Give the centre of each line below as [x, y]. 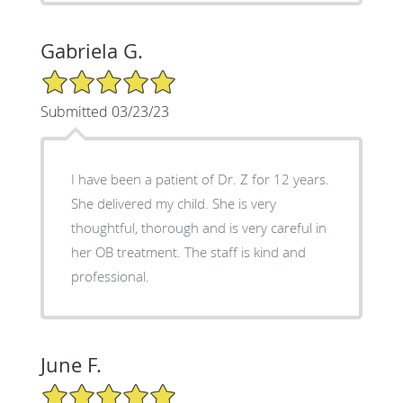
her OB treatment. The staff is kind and [127, 251]
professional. [110, 276]
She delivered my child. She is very [173, 203]
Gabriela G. [91, 50]
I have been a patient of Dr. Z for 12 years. [200, 179]
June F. [71, 364]
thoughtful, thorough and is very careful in [198, 227]
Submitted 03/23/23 [104, 111]
